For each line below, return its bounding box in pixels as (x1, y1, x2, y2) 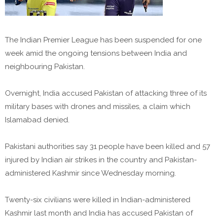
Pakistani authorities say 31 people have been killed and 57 (5, 142, 210, 151)
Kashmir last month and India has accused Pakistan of (5, 209, 193, 218)
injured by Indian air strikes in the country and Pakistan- (5, 155, 197, 165)
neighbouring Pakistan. (5, 62, 85, 72)
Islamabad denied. (5, 115, 70, 125)
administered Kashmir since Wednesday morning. (5, 169, 176, 178)
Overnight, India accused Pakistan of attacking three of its (5, 89, 207, 98)
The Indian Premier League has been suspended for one (5, 36, 202, 45)
